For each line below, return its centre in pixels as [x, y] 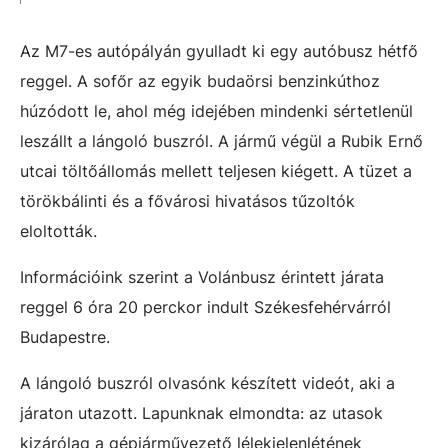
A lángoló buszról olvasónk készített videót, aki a [207, 383]
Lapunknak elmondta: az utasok [262, 413]
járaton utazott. [81, 413]
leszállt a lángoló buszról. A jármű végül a [180, 141]
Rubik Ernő [382, 141]
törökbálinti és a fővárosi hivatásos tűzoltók [187, 201]
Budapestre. [65, 337]
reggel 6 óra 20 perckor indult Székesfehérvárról [205, 307]
